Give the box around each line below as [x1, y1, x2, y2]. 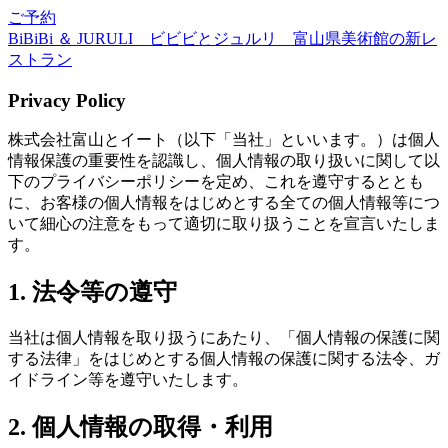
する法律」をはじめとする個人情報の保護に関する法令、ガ [8, 350, 440, 368]
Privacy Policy [8, 89, 126, 111]
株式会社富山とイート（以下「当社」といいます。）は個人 [8, 131, 440, 149]
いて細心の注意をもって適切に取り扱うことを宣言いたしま [8, 215, 440, 233]
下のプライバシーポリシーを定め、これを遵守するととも [8, 173, 424, 191]
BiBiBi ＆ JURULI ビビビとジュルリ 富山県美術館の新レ [8, 30, 437, 47]
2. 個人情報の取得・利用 [8, 414, 273, 441]
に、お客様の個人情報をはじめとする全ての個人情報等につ [8, 194, 440, 212]
